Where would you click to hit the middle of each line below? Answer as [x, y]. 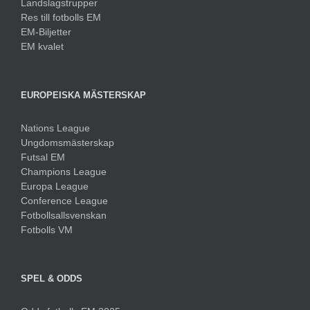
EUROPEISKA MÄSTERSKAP [83, 95]
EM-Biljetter [46, 31]
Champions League [64, 171]
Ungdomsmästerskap [67, 142]
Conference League [64, 200]
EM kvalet [42, 46]
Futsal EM [43, 157]
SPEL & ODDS [52, 278]
